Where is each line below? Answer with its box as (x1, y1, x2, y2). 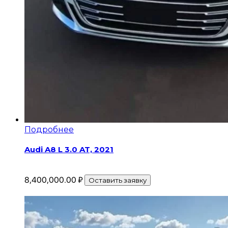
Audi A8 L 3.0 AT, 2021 (24, 145, 113, 155)
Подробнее (24, 125, 74, 135)
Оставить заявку (89, 176, 147, 185)
